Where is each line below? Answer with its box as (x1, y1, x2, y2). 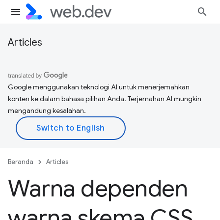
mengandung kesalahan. (8, 106, 86, 115)
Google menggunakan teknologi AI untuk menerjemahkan (8, 82, 190, 91)
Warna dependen (8, 174, 188, 203)
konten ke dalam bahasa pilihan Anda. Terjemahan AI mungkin (8, 94, 201, 103)
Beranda (8, 158, 33, 166)
